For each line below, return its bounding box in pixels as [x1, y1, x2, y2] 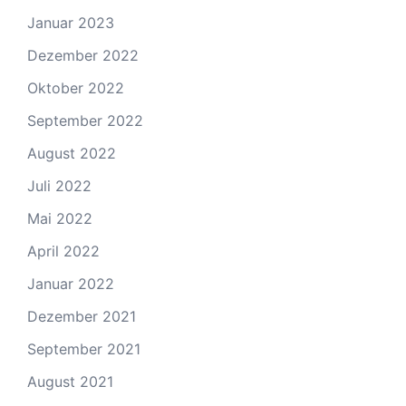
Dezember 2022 [27, 46, 139, 64]
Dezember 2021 [27, 307, 136, 325]
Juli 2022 [27, 177, 92, 195]
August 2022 [27, 144, 116, 162]
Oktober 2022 [27, 79, 124, 97]
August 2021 [27, 372, 113, 391]
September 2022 [27, 111, 143, 130]
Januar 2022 [27, 275, 114, 293]
